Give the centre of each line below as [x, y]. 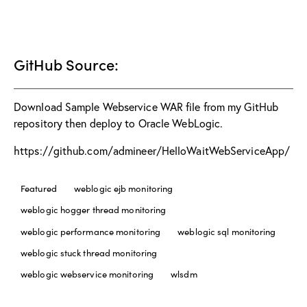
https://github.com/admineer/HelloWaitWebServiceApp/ [152, 150]
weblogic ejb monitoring [124, 189]
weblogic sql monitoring [227, 231]
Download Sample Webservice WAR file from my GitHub [146, 106]
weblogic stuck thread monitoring [89, 253]
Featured [39, 189]
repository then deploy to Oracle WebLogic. [119, 123]
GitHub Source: [66, 64]
